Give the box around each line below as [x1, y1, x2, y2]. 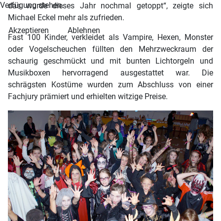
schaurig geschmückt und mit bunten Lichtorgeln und [8, 56, 213, 66]
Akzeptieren [8, 25, 49, 35]
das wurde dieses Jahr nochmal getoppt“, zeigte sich [8, 1, 213, 11]
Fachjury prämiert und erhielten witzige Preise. [8, 92, 168, 102]
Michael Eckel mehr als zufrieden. [8, 13, 124, 23]
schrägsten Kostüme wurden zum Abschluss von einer [8, 80, 213, 90]
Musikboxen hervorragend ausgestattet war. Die [8, 68, 213, 78]
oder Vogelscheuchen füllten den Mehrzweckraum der [8, 44, 213, 54]
